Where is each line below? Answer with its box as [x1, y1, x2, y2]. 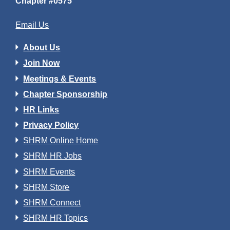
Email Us [15, 20, 49, 29]
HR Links [23, 105, 60, 114]
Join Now [23, 59, 60, 68]
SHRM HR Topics [23, 214, 88, 223]
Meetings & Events [23, 74, 97, 83]
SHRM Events [23, 167, 75, 176]
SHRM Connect [23, 198, 81, 207]
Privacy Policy [23, 121, 79, 130]
